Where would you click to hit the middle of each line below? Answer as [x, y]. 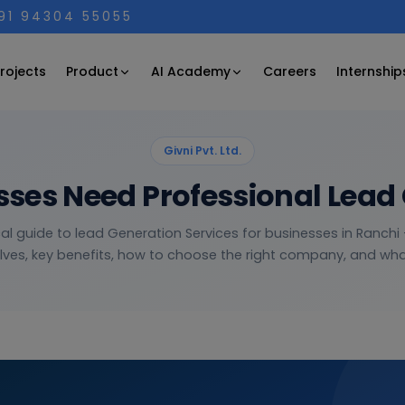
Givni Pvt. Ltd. [202, 151]
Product [92, 71]
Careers [289, 71]
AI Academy [190, 71]
